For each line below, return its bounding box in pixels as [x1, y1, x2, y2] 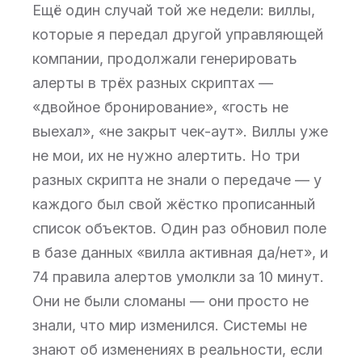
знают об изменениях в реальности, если [32, 341, 322, 358]
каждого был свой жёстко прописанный [32, 196, 315, 213]
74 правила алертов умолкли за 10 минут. [32, 268, 324, 285]
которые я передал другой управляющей [32, 26, 323, 43]
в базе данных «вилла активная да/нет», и [32, 244, 328, 261]
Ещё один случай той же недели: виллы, [32, 2, 315, 19]
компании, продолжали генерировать [32, 50, 297, 67]
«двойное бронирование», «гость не [32, 99, 288, 116]
